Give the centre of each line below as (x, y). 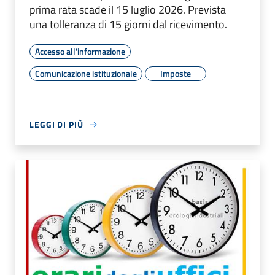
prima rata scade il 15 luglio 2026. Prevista (128, 10)
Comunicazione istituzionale (86, 74)
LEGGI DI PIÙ (56, 125)
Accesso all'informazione (80, 52)
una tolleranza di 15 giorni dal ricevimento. (128, 25)
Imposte (176, 74)
